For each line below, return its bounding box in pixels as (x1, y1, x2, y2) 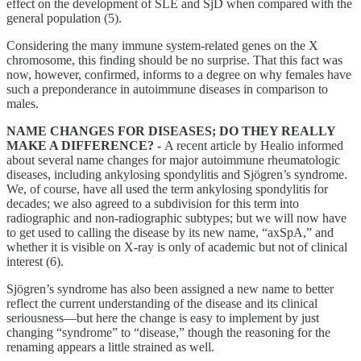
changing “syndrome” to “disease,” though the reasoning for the (6, 325, 330, 339)
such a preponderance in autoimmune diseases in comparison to (6, 81, 328, 96)
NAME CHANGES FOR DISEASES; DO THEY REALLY (6, 123, 335, 138)
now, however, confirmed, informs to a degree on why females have (6, 67, 351, 81)
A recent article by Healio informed (164, 138, 343, 152)
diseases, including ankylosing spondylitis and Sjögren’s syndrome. (6, 167, 347, 181)
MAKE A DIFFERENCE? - (6, 138, 164, 152)
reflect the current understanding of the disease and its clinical (6, 296, 317, 310)
